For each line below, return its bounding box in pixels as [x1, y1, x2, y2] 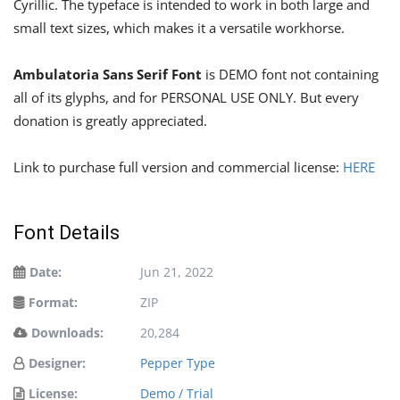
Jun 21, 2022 [140, 263, 213, 280]
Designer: [29, 354, 86, 371]
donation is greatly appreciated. [13, 112, 207, 129]
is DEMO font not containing [202, 65, 379, 83]
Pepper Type [140, 354, 215, 371]
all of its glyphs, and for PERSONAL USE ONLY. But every [13, 88, 359, 106]
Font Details [13, 221, 120, 244]
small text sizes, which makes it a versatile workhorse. [13, 19, 345, 37]
